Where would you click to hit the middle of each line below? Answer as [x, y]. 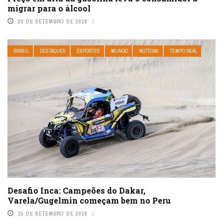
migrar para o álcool [49, 8]
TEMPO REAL [183, 51]
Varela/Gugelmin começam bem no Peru [89, 201]
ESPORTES [88, 51]
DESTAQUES [53, 51]
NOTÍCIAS [149, 51]
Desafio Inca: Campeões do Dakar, [76, 191]
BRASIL [21, 51]
